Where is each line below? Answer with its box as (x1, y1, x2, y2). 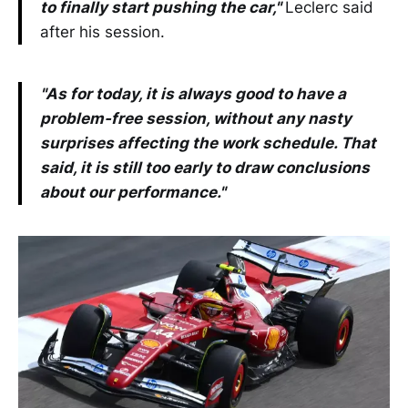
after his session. (40, 22, 165, 41)
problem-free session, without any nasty (40, 108, 352, 127)
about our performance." (40, 182, 226, 201)
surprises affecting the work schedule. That (40, 133, 376, 152)
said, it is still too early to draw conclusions (40, 158, 370, 177)
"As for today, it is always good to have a (40, 84, 346, 103)
